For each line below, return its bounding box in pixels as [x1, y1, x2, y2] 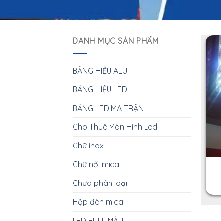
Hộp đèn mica [73, 196, 123, 207]
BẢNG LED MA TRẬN [73, 103, 144, 113]
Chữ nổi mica [73, 159, 119, 169]
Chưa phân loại [73, 178, 127, 188]
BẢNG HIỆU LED [73, 84, 127, 94]
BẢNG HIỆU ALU [73, 65, 127, 75]
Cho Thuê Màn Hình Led [73, 121, 157, 132]
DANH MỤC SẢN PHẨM [73, 36, 159, 46]
